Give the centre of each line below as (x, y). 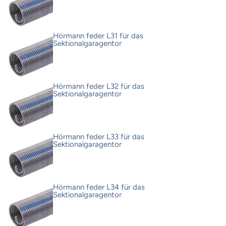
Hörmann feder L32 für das (99, 87)
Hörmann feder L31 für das (98, 36)
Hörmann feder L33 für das (99, 137)
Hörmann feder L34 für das (99, 187)
